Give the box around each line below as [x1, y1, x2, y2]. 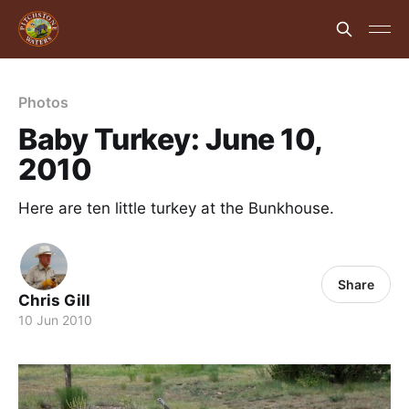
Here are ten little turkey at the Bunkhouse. [18, 199, 334, 217]
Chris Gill [18, 291, 90, 309]
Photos [18, 93, 68, 111]
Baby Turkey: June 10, [18, 121, 322, 157]
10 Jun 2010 [18, 312, 92, 328]
